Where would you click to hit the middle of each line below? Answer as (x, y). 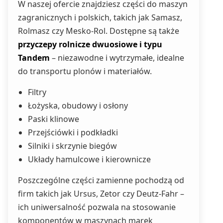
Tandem (34, 58)
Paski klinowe (54, 119)
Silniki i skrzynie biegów (72, 146)
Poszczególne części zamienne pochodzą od (101, 180)
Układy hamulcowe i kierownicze (89, 159)
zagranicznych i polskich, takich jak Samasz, (100, 17)
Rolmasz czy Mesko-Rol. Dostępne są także (99, 31)
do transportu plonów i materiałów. (85, 71)
